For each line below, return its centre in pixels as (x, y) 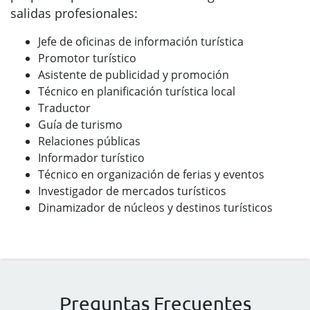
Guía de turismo (80, 125)
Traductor (64, 108)
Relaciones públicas (89, 141)
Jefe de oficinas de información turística (141, 42)
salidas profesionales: (74, 13)
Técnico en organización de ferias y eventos (151, 174)
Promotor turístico (87, 58)
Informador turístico (91, 158)
